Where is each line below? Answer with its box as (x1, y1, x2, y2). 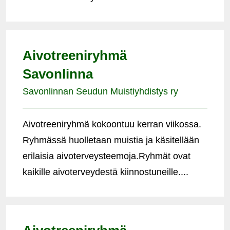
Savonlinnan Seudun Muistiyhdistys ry (23, 86, 178, 97)
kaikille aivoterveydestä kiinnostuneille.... (23, 166, 188, 177)
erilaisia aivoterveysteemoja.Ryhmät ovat (23, 150, 190, 161)
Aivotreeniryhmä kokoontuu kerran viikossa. (23, 119, 201, 129)
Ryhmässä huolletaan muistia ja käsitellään (23, 135, 199, 145)
